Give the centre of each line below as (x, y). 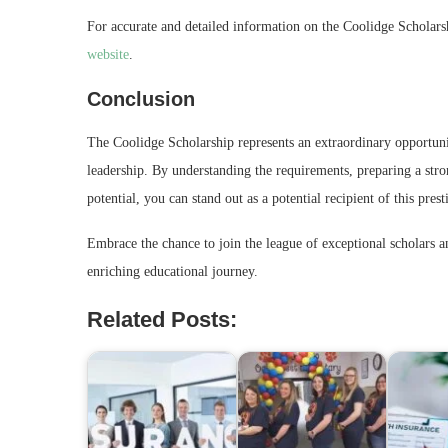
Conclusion (141, 99)
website (108, 55)
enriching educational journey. (172, 272)
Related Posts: (162, 320)
